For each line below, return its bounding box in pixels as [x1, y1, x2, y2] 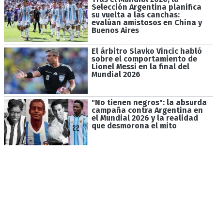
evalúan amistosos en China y [91, 18, 202, 28]
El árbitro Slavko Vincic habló [91, 46, 202, 56]
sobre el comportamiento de [91, 54, 197, 63]
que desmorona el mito [91, 121, 177, 131]
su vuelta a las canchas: [91, 10, 180, 20]
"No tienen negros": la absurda [91, 98, 207, 108]
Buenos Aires [91, 26, 139, 35]
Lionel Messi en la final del [91, 62, 189, 71]
